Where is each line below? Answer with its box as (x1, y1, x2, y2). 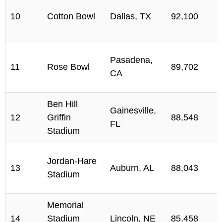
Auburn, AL (110, 163, 154, 173)
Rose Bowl (47, 62, 90, 72)
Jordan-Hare (47, 156, 97, 166)
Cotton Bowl (47, 11, 95, 22)
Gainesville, (110, 106, 156, 116)
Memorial (47, 200, 84, 211)
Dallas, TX (110, 11, 151, 22)
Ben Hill (47, 99, 78, 110)
